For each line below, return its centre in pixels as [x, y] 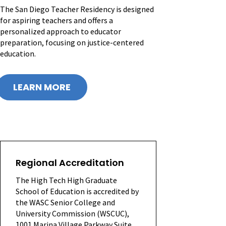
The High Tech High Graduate [66, 180]
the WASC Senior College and [65, 202]
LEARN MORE [42, 87]
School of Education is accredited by [77, 191]
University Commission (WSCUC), [72, 213]
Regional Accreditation [70, 162]
